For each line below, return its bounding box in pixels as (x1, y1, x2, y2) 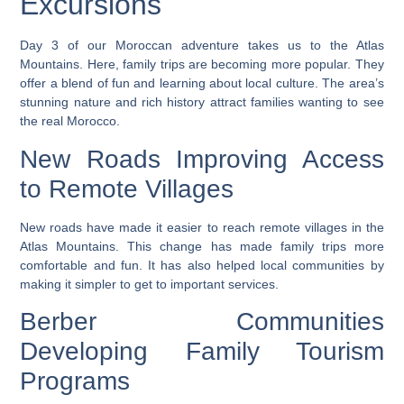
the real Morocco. (20, 114, 121, 129)
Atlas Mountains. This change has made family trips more (20, 238, 384, 253)
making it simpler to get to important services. (20, 276, 280, 291)
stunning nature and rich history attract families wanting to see (20, 95, 384, 110)
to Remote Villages (20, 174, 234, 203)
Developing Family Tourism (20, 337, 384, 366)
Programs (20, 367, 131, 396)
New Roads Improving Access (20, 144, 384, 173)
